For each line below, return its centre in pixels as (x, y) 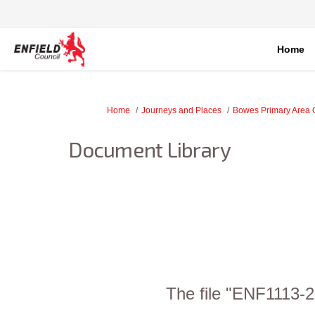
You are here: (104, 110)
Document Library (149, 149)
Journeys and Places (181, 110)
